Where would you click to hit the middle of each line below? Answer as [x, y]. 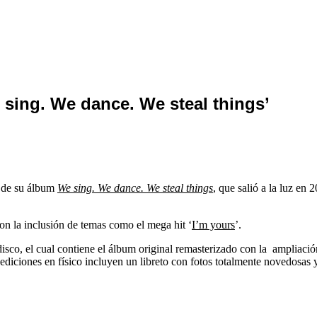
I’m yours [213, 225]
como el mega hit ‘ [150, 225]
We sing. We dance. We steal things [135, 188]
